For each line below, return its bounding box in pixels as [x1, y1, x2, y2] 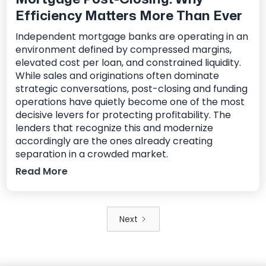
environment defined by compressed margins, [15, 42, 232, 56]
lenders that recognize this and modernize [15, 121, 214, 135]
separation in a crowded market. [15, 147, 169, 161]
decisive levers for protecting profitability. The [15, 107, 232, 122]
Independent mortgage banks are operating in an [15, 29, 249, 43]
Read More [15, 164, 68, 178]
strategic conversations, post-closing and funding [15, 81, 248, 96]
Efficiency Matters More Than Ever [15, 9, 243, 23]
